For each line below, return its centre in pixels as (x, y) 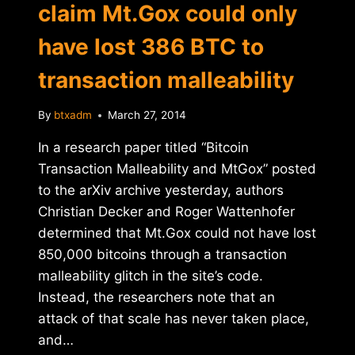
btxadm (73, 115)
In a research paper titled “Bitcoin (143, 148)
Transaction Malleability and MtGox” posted (177, 169)
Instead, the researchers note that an (157, 298)
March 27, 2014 (147, 115)
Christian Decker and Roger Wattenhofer (166, 212)
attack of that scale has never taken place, (174, 319)
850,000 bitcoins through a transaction (162, 255)
